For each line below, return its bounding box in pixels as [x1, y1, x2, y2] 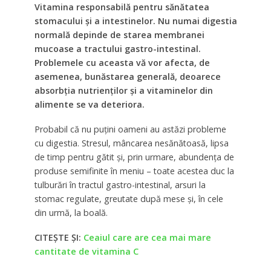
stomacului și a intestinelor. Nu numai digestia [34, 15, 237, 27]
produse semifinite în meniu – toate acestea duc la [34, 165, 234, 177]
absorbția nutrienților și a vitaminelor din [34, 85, 213, 96]
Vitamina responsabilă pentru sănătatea [34, 1, 209, 13]
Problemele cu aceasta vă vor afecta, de [34, 57, 210, 68]
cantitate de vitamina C [34, 245, 139, 257]
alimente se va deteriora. [34, 99, 145, 110]
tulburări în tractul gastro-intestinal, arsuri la [34, 178, 206, 191]
